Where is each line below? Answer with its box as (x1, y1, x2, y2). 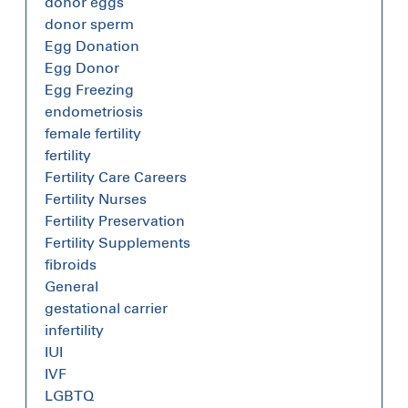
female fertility (45, 124, 141, 142)
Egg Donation (45, 36, 139, 55)
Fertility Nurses (45, 189, 147, 208)
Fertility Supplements (45, 233, 190, 251)
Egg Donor (45, 58, 119, 76)
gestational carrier (45, 299, 168, 317)
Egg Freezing (45, 80, 134, 98)
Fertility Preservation (45, 211, 185, 229)
